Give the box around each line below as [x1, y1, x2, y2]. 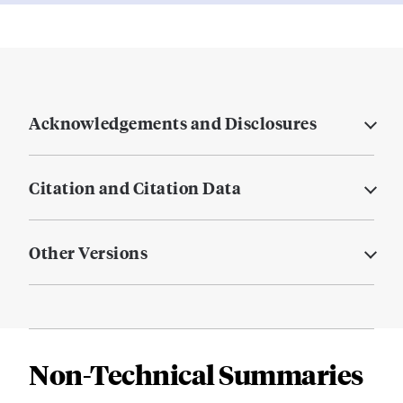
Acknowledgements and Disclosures [29, 112, 317, 135]
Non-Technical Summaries [29, 356, 363, 392]
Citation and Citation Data [29, 176, 241, 200]
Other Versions [29, 241, 148, 264]
